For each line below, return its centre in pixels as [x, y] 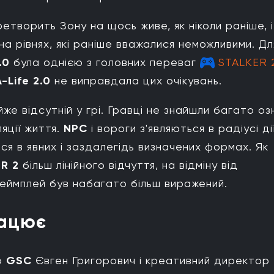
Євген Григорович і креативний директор [151, 260]
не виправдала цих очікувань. [136, 80]
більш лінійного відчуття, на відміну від [128, 165]
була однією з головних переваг [105, 62]
